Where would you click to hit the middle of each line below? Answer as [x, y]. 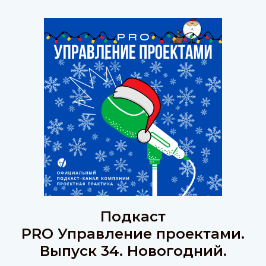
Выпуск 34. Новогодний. [133, 251]
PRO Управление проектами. [133, 234]
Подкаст [133, 216]
